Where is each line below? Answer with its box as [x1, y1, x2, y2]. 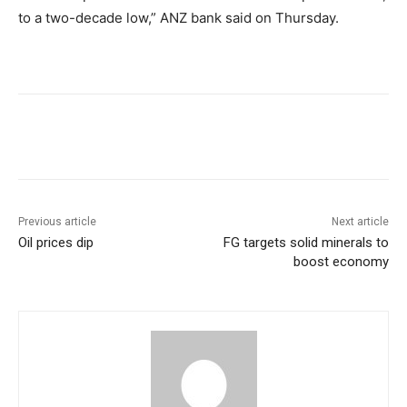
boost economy [293, 253, 389, 271]
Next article [331, 215, 389, 229]
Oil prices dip [18, 234, 94, 252]
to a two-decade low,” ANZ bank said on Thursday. [18, 9, 339, 27]
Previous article [18, 215, 96, 229]
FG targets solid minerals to [223, 234, 389, 252]
